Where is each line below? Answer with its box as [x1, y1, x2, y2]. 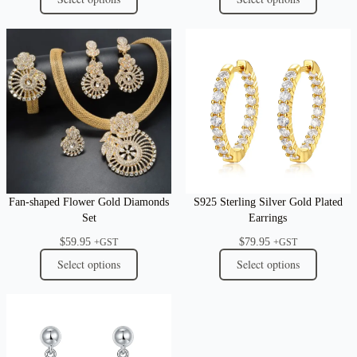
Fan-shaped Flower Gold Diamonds [9, 194, 170, 208]
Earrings [249, 210, 288, 224]
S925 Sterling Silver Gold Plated [193, 194, 343, 208]
